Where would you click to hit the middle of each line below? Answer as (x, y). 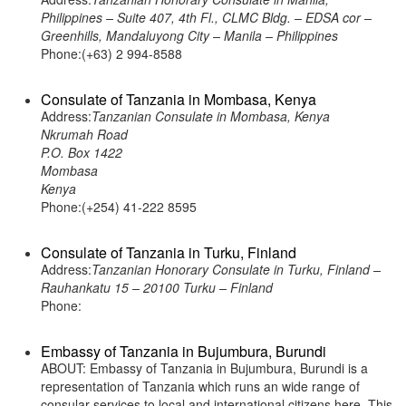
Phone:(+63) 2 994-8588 (111, 53)
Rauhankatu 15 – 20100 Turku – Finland (157, 287)
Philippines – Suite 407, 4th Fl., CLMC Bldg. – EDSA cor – (206, 17)
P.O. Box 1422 (82, 152)
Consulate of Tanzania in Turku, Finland (169, 252)
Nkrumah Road (84, 134)
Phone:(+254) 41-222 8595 (119, 207)
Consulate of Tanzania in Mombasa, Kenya (179, 99)
